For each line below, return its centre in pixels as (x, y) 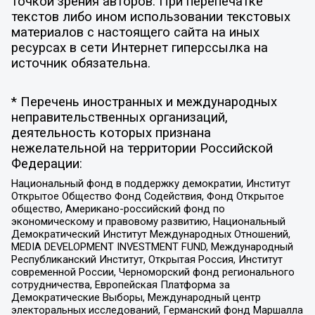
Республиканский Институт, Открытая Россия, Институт (147, 259)
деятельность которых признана (111, 133)
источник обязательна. (81, 63)
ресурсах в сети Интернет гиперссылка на (139, 47)
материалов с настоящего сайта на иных (135, 32)
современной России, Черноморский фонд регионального (153, 272)
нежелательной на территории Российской (142, 149)
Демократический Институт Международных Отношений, (150, 234)
